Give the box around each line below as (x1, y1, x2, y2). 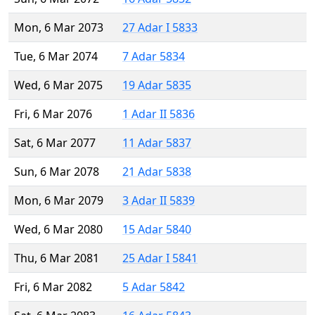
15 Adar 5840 (122, 221, 191, 238)
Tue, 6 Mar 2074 (14, 49, 98, 65)
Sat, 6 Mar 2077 (14, 135, 96, 151)
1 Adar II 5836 (122, 106, 195, 122)
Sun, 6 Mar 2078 (14, 164, 99, 180)
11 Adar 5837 (122, 135, 191, 151)
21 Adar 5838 (122, 164, 191, 180)
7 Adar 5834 (122, 49, 185, 65)
